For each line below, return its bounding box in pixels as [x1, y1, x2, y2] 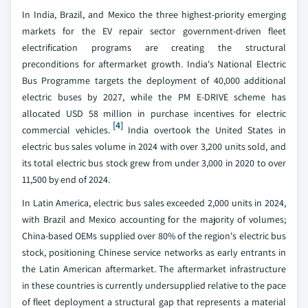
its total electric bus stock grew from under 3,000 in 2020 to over [22, 157, 286, 169]
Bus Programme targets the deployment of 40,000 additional [22, 74, 286, 87]
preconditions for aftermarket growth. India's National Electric [22, 58, 286, 70]
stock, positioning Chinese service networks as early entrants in [22, 246, 286, 258]
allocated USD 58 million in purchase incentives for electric [22, 107, 286, 120]
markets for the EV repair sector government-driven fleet [22, 25, 286, 37]
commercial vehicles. [22, 124, 110, 136]
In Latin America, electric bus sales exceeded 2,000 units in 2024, [22, 197, 286, 209]
